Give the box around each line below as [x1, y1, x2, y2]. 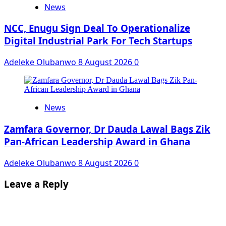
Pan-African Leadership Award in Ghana [4, 135, 190, 148]
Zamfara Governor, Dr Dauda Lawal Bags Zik [4, 122, 210, 135]
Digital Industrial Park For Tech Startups [4, 34, 192, 47]
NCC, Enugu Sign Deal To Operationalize [4, 22, 190, 35]
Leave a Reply [4, 178, 69, 191]
